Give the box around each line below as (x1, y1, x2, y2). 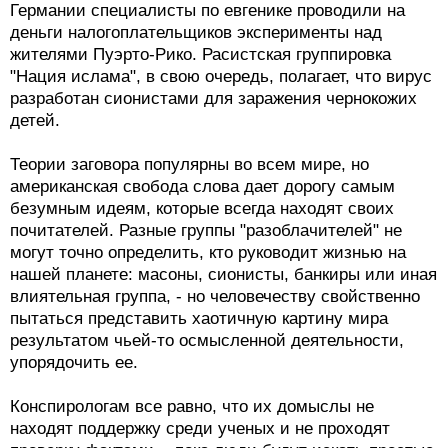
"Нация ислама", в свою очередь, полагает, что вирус (10, 67, 432, 87)
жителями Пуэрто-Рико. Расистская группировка (10, 45, 391, 65)
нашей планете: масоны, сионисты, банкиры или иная (10, 265, 437, 285)
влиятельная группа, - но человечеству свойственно (10, 287, 420, 307)
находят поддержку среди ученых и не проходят (10, 419, 390, 439)
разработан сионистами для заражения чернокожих (10, 89, 417, 109)
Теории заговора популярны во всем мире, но (10, 155, 369, 175)
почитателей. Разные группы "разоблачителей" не (10, 221, 402, 241)
